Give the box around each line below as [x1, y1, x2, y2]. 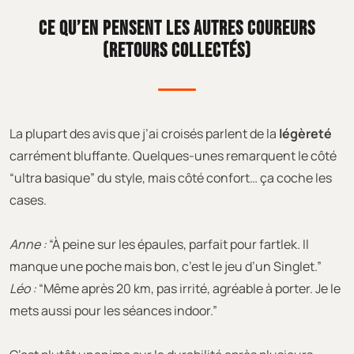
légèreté [279, 124, 332, 142]
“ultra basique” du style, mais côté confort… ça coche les [9, 168, 332, 186]
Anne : [9, 235, 47, 253]
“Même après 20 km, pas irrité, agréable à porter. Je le [36, 279, 341, 297]
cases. [9, 190, 47, 209]
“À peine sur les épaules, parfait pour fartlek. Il [47, 235, 309, 253]
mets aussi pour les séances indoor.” [9, 301, 217, 319]
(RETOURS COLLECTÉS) [103, 39, 251, 62]
